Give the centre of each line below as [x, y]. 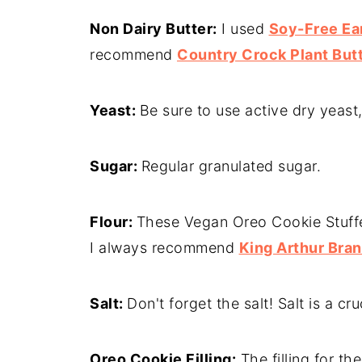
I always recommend [164, 248]
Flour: [113, 222]
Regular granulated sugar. [231, 166]
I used [243, 29]
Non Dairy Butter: [154, 29]
